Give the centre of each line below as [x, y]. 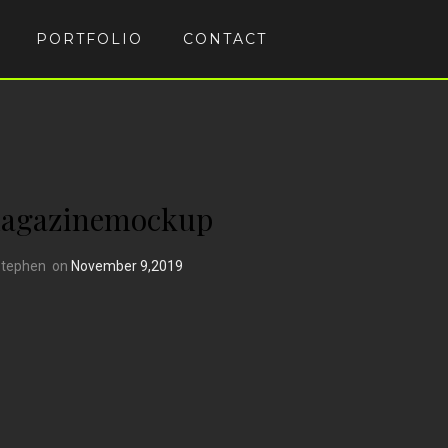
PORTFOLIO [89, 39]
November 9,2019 [127, 266]
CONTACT [225, 39]
